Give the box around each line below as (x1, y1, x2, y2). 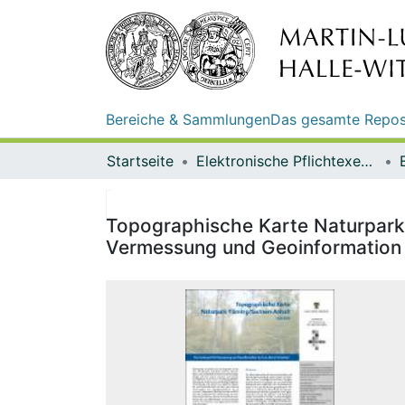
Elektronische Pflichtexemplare (361, 151, 372, 170)
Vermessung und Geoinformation (106, 235, 401, 259)
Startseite (107, 151, 174, 170)
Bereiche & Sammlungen (106, 109, 270, 128)
